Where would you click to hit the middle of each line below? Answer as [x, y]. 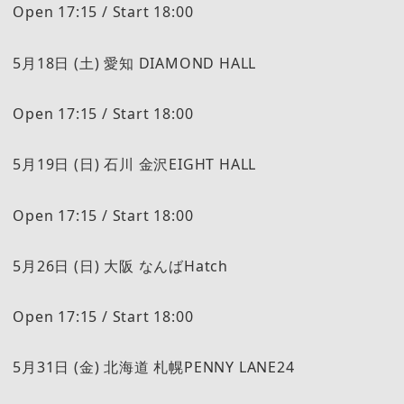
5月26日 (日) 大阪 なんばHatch [120, 266]
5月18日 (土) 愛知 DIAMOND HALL [135, 63]
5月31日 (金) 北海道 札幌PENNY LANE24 [154, 367]
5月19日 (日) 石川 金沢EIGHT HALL [135, 165]
